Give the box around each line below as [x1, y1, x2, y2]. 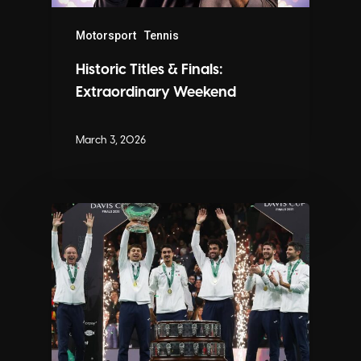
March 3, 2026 [76, 135, 146, 147]
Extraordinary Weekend [76, 85, 236, 101]
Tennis [144, 28, 179, 42]
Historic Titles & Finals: [76, 62, 223, 78]
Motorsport [76, 28, 136, 42]
